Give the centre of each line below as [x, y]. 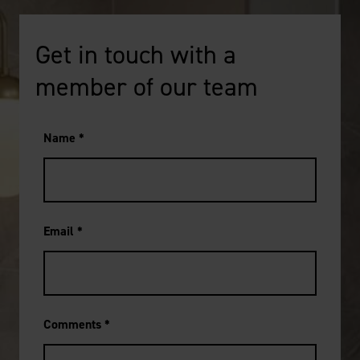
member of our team [147, 87]
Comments [74, 325]
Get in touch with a [136, 55]
